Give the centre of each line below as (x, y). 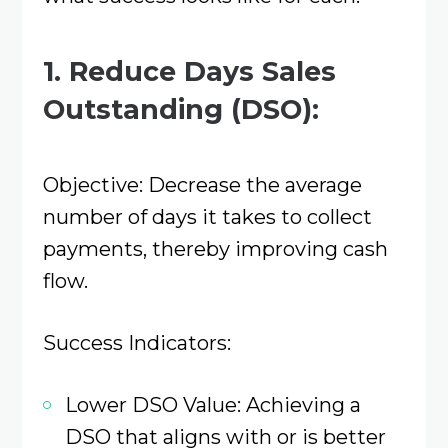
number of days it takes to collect (207, 216)
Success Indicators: (136, 343)
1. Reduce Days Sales (189, 71)
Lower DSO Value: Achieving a (212, 405)
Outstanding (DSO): (180, 109)
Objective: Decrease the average (202, 184)
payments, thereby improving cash (215, 248)
